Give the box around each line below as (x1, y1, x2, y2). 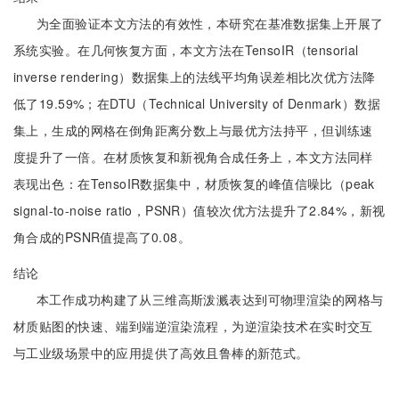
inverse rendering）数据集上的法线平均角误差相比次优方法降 (13, 68, 376, 85)
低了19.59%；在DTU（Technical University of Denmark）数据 (13, 94, 381, 112)
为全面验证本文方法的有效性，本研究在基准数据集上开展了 (37, 14, 384, 32)
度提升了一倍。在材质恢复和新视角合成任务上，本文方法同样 (13, 148, 373, 166)
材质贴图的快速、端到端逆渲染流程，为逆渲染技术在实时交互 (13, 317, 373, 335)
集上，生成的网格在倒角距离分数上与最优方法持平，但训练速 (13, 121, 373, 139)
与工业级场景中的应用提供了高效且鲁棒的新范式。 (13, 344, 309, 362)
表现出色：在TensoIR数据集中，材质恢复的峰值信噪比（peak (13, 175, 375, 192)
